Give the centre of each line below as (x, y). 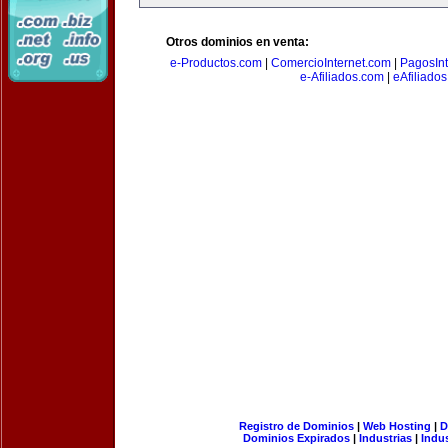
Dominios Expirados (296, 438)
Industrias (385, 438)
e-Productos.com (216, 63)
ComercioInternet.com (331, 63)
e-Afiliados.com (341, 77)
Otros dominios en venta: (237, 42)
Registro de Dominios (296, 426)
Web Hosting (396, 426)
